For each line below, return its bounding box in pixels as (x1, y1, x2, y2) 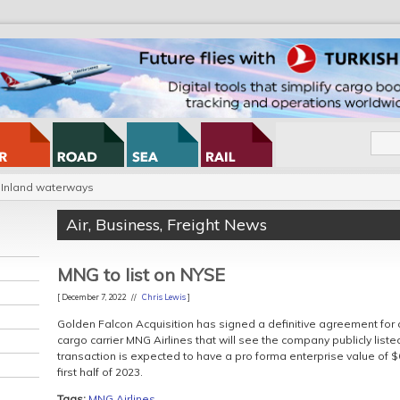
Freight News (167, 214, 267, 235)
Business (96, 214, 160, 235)
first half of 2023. (57, 365, 143, 379)
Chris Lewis (142, 292, 186, 302)
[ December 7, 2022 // (57, 292, 142, 302)
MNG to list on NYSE (57, 263, 225, 286)
